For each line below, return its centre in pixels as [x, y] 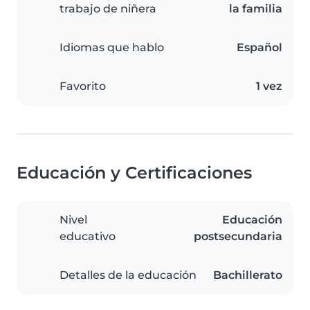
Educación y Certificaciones [134, 173]
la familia [256, 9]
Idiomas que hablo [112, 48]
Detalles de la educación [128, 275]
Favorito [83, 86]
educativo [88, 237]
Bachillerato [248, 275]
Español [259, 48]
